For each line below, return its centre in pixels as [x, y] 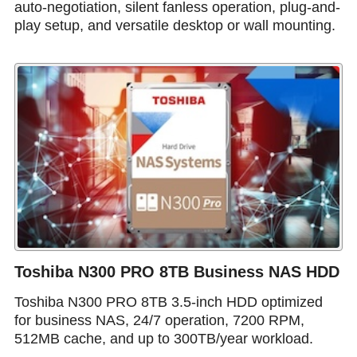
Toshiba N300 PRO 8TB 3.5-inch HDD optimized [168, 302]
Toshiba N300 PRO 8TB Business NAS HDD [177, 272]
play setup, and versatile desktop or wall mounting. [175, 25]
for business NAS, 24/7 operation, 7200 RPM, [159, 321]
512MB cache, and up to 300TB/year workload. [163, 339]
